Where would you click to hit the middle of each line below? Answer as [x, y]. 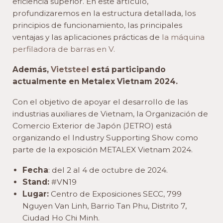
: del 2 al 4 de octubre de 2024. [108, 170]
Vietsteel [69, 70]
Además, [31, 70]
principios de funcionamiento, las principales [97, 25]
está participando [127, 70]
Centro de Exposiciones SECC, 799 [115, 194]
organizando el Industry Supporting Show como [105, 138]
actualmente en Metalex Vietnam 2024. [95, 82]
